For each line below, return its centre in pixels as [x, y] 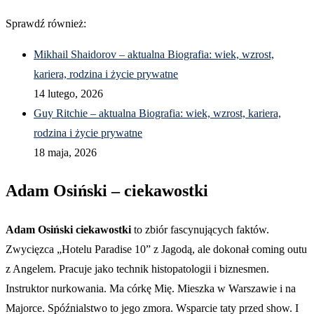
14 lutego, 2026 [68, 93]
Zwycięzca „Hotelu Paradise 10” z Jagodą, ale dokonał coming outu [156, 250]
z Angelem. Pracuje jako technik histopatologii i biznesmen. [137, 269]
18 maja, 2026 [65, 152]
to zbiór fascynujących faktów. [200, 230]
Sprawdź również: [46, 23]
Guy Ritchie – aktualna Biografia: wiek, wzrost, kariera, [157, 113]
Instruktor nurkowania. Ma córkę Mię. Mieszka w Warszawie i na [151, 289]
